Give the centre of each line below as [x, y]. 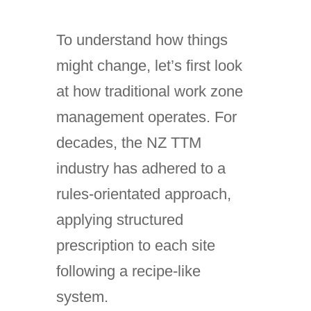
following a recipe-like [128, 271]
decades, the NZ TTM [128, 143]
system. [82, 297]
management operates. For [146, 117]
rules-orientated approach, [143, 194]
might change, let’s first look [149, 66]
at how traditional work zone [149, 91]
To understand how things [142, 40]
